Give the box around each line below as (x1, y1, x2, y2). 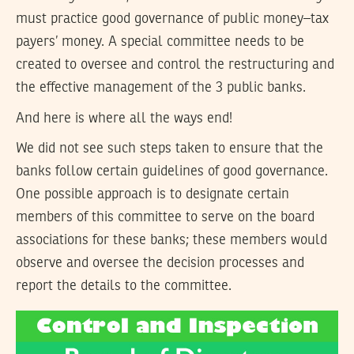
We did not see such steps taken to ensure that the (16, 141, 323, 156)
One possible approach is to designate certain (16, 187, 289, 202)
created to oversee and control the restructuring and (16, 58, 334, 73)
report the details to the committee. (16, 279, 232, 294)
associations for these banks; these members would (16, 233, 327, 248)
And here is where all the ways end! (16, 111, 232, 126)
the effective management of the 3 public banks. (16, 81, 306, 96)
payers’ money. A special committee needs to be (16, 35, 304, 50)
